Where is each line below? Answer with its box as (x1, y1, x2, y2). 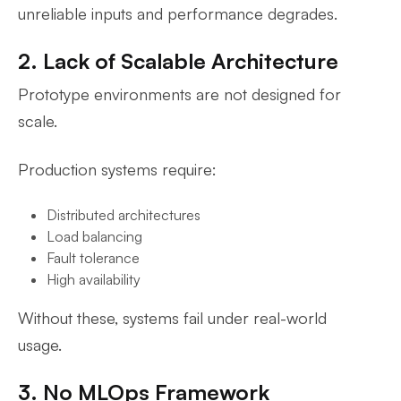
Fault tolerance (47, 249, 140, 267)
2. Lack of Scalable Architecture (18, 47, 338, 74)
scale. (18, 111, 57, 131)
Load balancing (47, 227, 142, 245)
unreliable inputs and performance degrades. (18, 4, 337, 23)
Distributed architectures (47, 206, 200, 224)
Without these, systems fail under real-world (18, 308, 327, 328)
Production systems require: (18, 159, 217, 179)
